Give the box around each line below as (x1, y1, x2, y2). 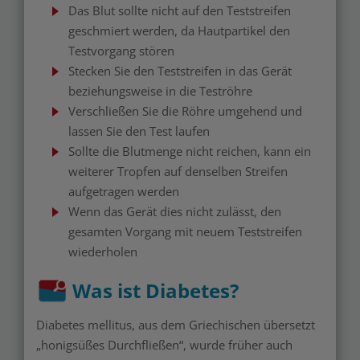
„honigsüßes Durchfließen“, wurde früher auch (36, 337, 292, 353)
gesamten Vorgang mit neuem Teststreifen (68, 223, 302, 239)
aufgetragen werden (68, 183, 179, 199)
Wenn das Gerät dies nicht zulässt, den (68, 203, 281, 219)
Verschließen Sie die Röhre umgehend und (68, 103, 302, 119)
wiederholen (68, 243, 137, 260)
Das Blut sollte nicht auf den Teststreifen (68, 2, 291, 18)
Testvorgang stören (68, 43, 174, 59)
